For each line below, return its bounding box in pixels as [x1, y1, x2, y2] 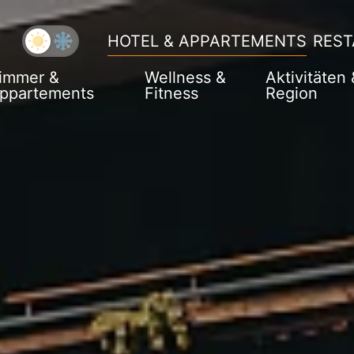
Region [265, 84, 318, 103]
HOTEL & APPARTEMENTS [107, 32, 307, 51]
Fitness [144, 84, 198, 103]
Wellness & [144, 68, 226, 87]
